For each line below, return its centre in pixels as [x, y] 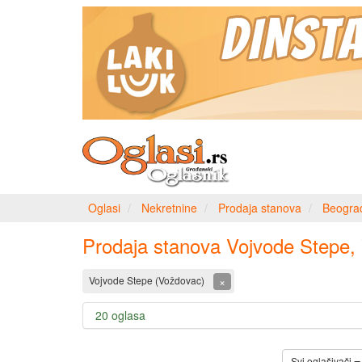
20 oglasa [120, 315]
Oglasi [104, 208]
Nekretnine [169, 208]
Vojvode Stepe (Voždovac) [148, 280]
